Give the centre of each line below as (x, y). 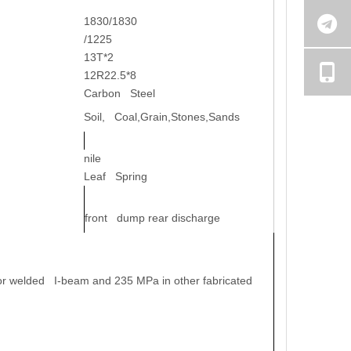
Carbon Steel (119, 93)
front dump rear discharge (152, 217)
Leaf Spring (117, 176)
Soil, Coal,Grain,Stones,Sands (162, 116)
